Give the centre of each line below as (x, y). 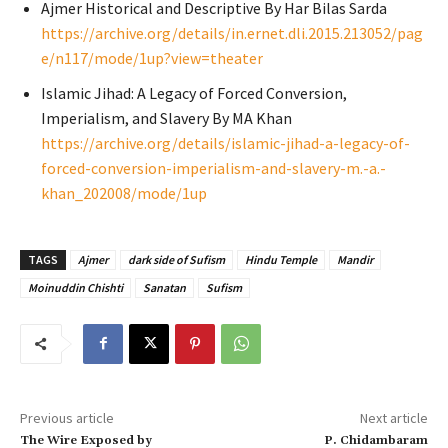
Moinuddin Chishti (75, 287)
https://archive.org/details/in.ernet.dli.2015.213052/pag (232, 32)
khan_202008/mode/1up (124, 192)
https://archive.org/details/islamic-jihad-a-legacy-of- (225, 142)
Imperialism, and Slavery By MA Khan (166, 117)
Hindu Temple (281, 259)
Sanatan (164, 287)
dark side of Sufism (176, 259)
